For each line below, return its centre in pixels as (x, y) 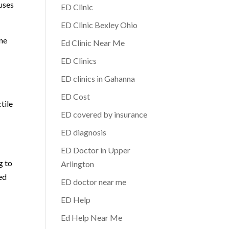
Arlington (78, 164)
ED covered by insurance (104, 114)
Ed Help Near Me (92, 217)
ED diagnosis (84, 132)
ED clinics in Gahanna (98, 78)
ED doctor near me (94, 182)
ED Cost (76, 96)
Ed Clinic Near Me (93, 43)
